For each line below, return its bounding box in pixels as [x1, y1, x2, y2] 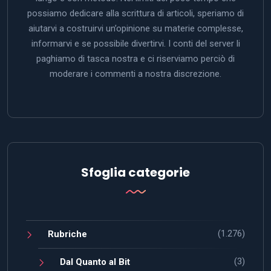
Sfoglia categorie [81, 163, 190, 181]
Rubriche [48, 228, 87, 240]
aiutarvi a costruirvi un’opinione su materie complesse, [28, 22, 243, 34]
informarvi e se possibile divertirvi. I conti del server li [31, 38, 240, 49]
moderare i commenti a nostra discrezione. [50, 68, 221, 79]
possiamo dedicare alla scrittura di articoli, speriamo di [27, 7, 244, 19]
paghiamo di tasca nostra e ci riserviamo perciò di [36, 53, 235, 64]
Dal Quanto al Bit [60, 256, 130, 267]
